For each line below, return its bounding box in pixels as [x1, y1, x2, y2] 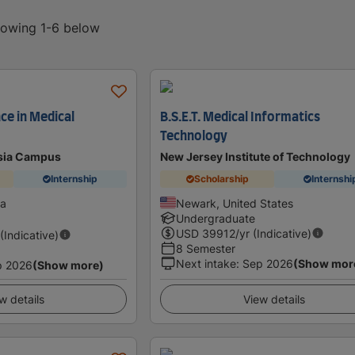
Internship [51, 173, 97, 185]
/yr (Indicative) [235, 226, 312, 240]
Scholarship [193, 173, 249, 185]
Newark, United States [176, 196, 294, 210]
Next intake [176, 256, 237, 270]
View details [242, 292, 305, 306]
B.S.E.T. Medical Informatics [160, 110, 321, 124]
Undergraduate [176, 211, 256, 225]
